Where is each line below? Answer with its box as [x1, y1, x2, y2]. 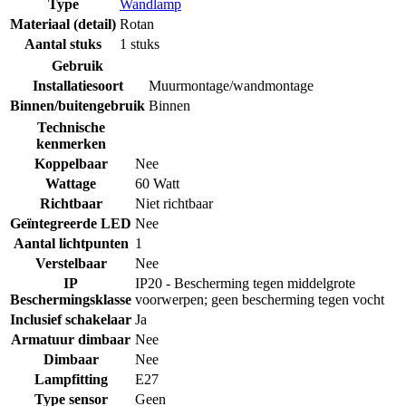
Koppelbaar [34, 155, 108, 171]
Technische [36, 119, 105, 135]
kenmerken [35, 135, 106, 151]
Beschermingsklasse [10, 291, 131, 307]
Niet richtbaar [135, 195, 213, 211]
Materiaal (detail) [10, 15, 116, 32]
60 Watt [135, 175, 179, 191]
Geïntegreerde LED [10, 215, 131, 231]
